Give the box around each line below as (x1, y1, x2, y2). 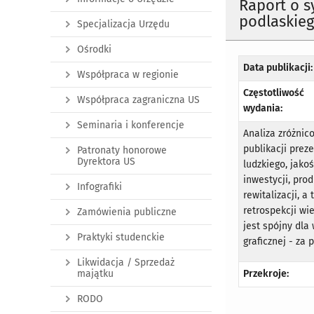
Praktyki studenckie (77, 231, 165, 243)
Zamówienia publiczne (77, 206, 177, 218)
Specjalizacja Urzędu (77, 18, 170, 30)
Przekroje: (243, 268, 289, 280)
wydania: (243, 102, 283, 115)
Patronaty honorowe (77, 144, 167, 156)
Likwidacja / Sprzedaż (77, 257, 175, 268)
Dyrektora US (77, 156, 135, 168)
